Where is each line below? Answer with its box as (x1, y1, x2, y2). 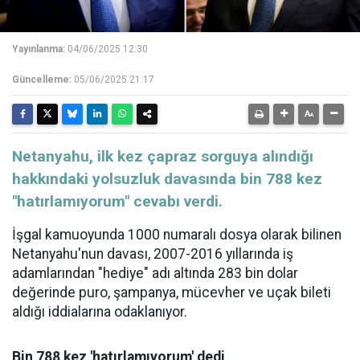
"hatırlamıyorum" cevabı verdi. (12, 192, 223, 211)
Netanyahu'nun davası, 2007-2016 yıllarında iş (12, 246, 293, 263)
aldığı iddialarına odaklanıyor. (12, 304, 187, 321)
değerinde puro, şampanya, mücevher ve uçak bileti (12, 284, 331, 301)
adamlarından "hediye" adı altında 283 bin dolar (12, 265, 298, 282)
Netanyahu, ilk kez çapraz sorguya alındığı (12, 147, 313, 166)
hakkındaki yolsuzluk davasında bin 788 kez (12, 170, 322, 189)
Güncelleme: (12, 74, 72, 86)
